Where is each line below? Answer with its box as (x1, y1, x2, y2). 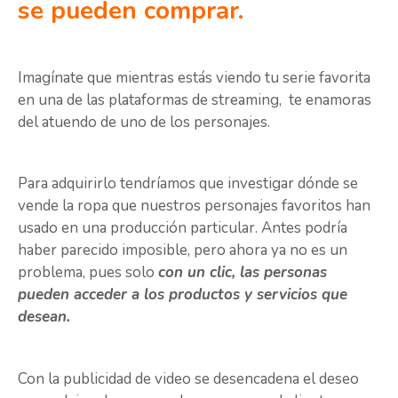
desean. (18, 306, 70, 328)
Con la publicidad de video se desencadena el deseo (18, 368, 359, 389)
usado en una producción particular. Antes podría (18, 218, 347, 239)
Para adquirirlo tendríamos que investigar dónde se (18, 173, 358, 195)
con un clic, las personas (158, 262, 327, 283)
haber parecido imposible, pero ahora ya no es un (18, 240, 347, 261)
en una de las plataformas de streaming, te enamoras (18, 89, 371, 110)
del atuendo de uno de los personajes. (18, 111, 274, 132)
